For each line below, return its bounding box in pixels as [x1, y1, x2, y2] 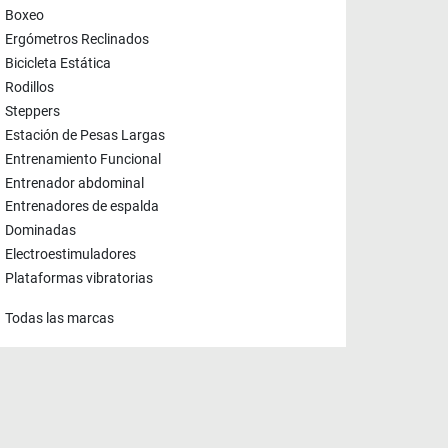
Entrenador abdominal [5, 174, 144, 192]
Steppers [5, 103, 60, 121]
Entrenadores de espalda [5, 198, 159, 216]
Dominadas [5, 222, 76, 240]
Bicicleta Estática [5, 55, 111, 73]
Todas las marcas [5, 310, 114, 328]
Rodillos [5, 79, 54, 97]
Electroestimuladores [5, 246, 136, 264]
